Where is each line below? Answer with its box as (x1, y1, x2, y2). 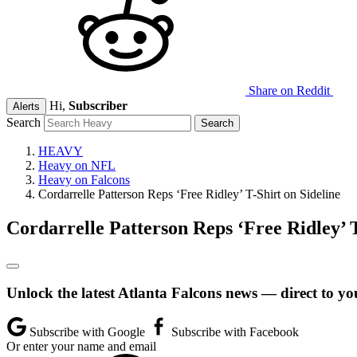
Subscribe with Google (26, 325, 148, 339)
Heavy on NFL (38, 159, 116, 172)
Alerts (13, 100, 40, 112)
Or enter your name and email (6, 339, 156, 354)
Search (6, 116, 41, 129)
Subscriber (69, 99, 127, 112)
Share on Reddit (249, 84, 330, 97)
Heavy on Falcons (38, 173, 130, 186)
